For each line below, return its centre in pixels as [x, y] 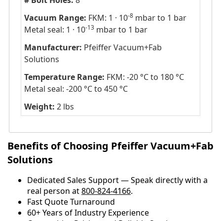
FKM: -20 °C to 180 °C [144, 77]
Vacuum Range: [55, 18]
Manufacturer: [53, 48]
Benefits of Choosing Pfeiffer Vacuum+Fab [110, 146]
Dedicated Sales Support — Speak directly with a [117, 180]
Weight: [39, 107]
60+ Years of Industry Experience [88, 212]
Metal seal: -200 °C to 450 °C [76, 89]
